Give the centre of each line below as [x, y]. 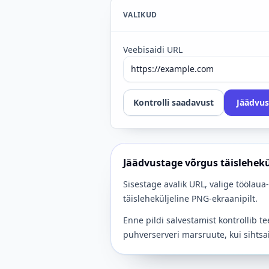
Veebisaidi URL [153, 50]
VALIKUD [140, 14]
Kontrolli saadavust [174, 102]
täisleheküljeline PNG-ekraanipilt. [190, 198]
